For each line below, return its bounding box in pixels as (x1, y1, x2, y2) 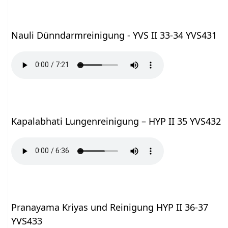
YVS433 (11, 214, 43, 227)
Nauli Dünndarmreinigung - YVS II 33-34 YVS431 (11, 28, 217, 41)
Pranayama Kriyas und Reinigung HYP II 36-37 (11, 201, 209, 213)
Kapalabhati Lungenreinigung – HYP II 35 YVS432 (11, 115, 221, 127)
